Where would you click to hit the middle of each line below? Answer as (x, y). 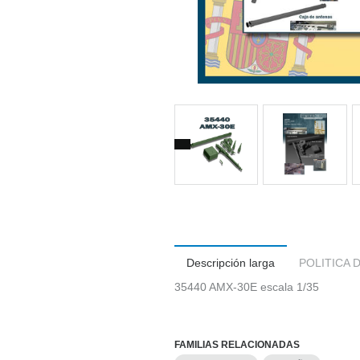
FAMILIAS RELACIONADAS (237, 345)
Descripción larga (231, 263)
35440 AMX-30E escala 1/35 (247, 287)
